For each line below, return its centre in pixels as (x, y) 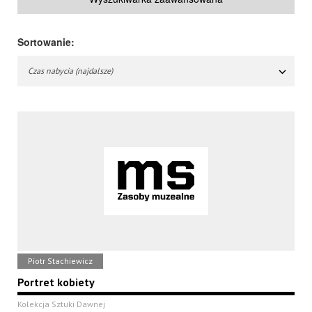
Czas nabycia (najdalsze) (70, 71)
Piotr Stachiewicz (60, 261)
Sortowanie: (46, 42)
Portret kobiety (56, 282)
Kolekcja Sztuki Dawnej (61, 304)
